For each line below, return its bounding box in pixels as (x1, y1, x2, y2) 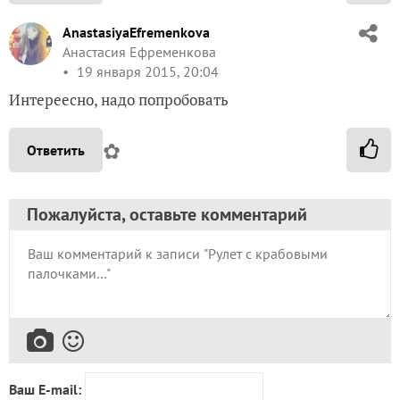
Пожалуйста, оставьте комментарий (27, 203, 307, 226)
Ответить (27, 141, 85, 159)
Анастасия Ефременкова (62, 43, 216, 61)
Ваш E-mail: (9, 380, 81, 398)
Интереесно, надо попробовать (9, 89, 229, 110)
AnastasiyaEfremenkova (62, 23, 210, 41)
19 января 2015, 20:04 (73, 62, 219, 80)
